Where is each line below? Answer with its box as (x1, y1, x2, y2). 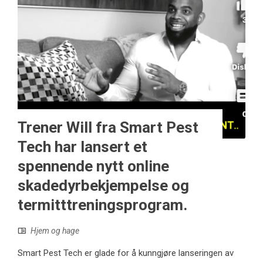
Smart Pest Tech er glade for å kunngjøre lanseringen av (18, 247, 234, 258)
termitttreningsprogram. (18, 195, 187, 214)
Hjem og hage (31, 225, 79, 235)
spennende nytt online (18, 157, 169, 175)
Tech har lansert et (18, 137, 147, 156)
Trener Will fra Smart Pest (18, 118, 198, 136)
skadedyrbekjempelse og (18, 176, 189, 194)
